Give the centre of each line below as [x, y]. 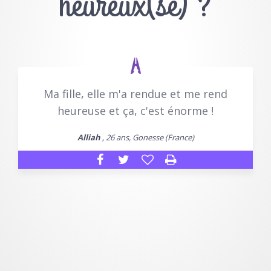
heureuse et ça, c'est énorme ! [135, 111]
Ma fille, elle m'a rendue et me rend [135, 94]
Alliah [89, 138]
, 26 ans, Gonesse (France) [147, 138]
